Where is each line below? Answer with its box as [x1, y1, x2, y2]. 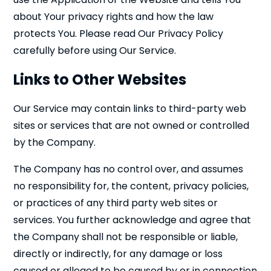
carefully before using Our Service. [13, 44, 177, 57]
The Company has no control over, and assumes [13, 162, 244, 176]
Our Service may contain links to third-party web [13, 102, 247, 116]
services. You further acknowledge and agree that [13, 213, 252, 227]
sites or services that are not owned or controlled [13, 119, 250, 132]
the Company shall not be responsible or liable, [13, 230, 238, 244]
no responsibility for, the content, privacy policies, [13, 179, 249, 193]
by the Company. [13, 135, 96, 149]
